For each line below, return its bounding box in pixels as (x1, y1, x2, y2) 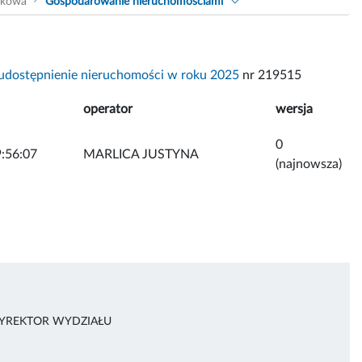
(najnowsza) (276, 157, 342, 170)
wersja (276, 102, 313, 116)
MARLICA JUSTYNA (83, 147, 199, 161)
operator (83, 102, 133, 116)
